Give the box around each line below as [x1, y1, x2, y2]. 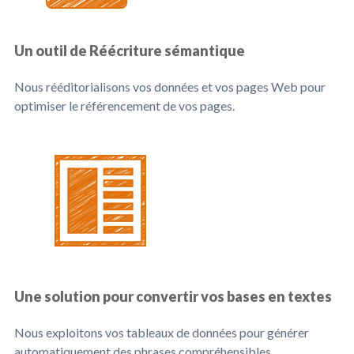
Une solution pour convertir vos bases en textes [14, 288, 332, 305]
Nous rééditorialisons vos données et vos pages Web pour [14, 79, 326, 94]
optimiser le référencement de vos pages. [14, 98, 235, 113]
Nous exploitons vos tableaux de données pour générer [14, 325, 309, 340]
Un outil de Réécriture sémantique [14, 42, 245, 59]
